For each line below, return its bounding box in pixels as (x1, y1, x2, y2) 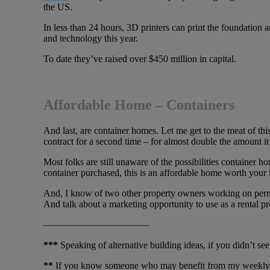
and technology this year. (43, 33, 138, 43)
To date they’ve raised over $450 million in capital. (43, 53, 236, 64)
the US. (43, 1, 75, 12)
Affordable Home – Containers (43, 96, 234, 113)
